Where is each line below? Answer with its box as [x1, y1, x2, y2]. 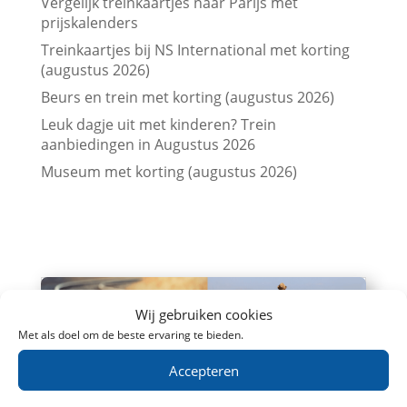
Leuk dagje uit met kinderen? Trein [40, 114, 276, 134]
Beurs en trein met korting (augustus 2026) [40, 86, 334, 107]
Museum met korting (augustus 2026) [40, 161, 297, 182]
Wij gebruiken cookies [134, 305, 273, 323]
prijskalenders [40, 12, 138, 33]
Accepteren [168, 361, 239, 380]
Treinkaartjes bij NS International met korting [40, 39, 350, 60]
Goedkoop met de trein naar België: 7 [58, 372, 289, 389]
